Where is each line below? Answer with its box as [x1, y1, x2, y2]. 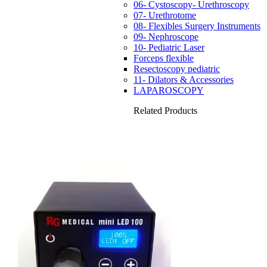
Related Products [133, 105, 197, 116]
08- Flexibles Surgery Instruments [133, 21, 260, 32]
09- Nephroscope [133, 32, 198, 42]
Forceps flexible [133, 53, 194, 64]
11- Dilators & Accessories [133, 74, 234, 85]
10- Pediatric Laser [133, 42, 204, 53]
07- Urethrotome [133, 10, 196, 21]
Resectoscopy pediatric [133, 64, 220, 74]
